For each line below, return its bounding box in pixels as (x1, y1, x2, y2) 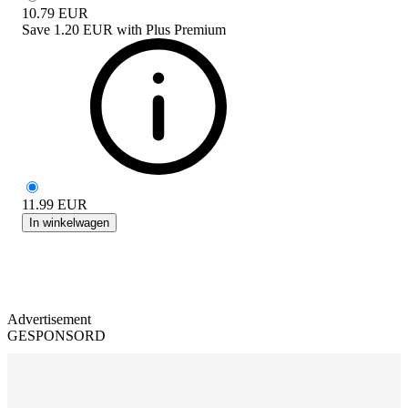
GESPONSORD (7, 327, 106, 343)
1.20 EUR (54, 21, 113, 37)
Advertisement (7, 311, 91, 327)
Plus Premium (146, 21, 226, 37)
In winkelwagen (29, 215, 109, 229)
